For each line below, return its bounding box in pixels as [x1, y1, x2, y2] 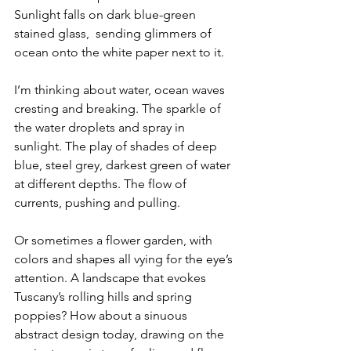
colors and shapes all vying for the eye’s [14, 251, 236, 266]
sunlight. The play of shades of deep [14, 139, 220, 154]
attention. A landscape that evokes [14, 270, 209, 285]
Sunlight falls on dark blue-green [14, 7, 199, 22]
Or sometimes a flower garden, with [14, 233, 215, 248]
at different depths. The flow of [14, 176, 190, 191]
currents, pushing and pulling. [14, 195, 180, 210]
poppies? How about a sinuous [14, 308, 190, 323]
